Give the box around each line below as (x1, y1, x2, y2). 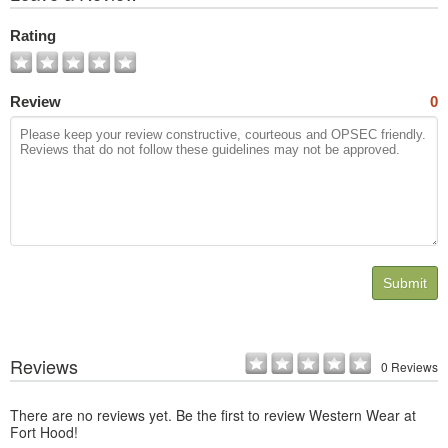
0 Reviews (381, 358, 438, 376)
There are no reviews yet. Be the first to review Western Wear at (10, 405, 416, 426)
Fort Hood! (10, 422, 78, 443)
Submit (383, 275, 427, 292)
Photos (23, 19, 64, 35)
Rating (10, 27, 56, 45)
